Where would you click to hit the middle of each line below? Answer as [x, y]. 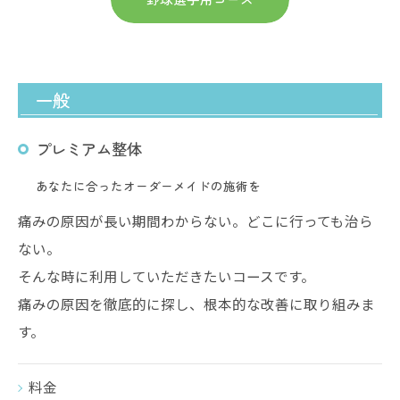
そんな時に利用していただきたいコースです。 [167, 276]
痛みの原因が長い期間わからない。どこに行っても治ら [196, 221]
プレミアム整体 [89, 149]
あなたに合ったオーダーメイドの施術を [148, 186]
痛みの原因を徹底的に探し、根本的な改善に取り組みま [196, 304]
